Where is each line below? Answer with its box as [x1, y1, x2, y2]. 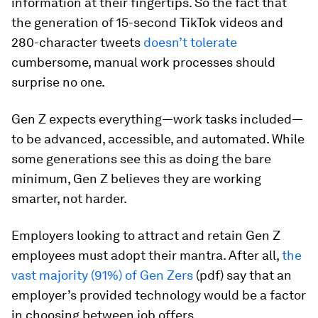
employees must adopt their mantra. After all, [11, 248, 282, 263]
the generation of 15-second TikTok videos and [11, 15, 283, 30]
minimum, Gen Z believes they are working [11, 171, 261, 186]
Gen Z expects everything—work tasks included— [11, 111, 303, 126]
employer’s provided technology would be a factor [11, 287, 306, 302]
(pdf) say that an [193, 268, 292, 283]
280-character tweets [11, 35, 143, 50]
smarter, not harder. [11, 191, 127, 206]
